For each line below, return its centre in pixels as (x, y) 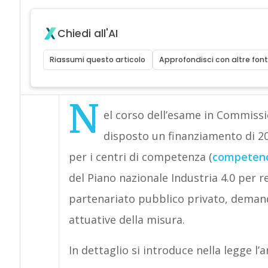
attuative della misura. (127, 220)
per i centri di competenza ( (140, 157)
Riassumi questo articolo (98, 60)
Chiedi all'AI (87, 33)
